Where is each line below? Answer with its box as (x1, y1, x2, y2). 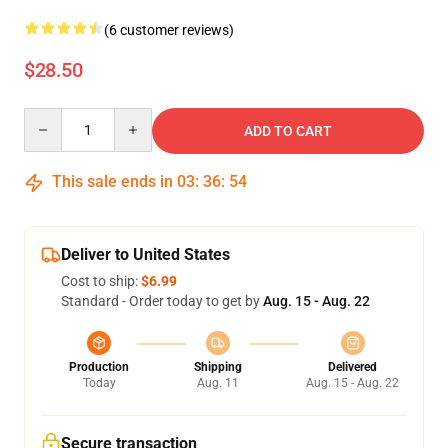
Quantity (23, 109, 78, 125)
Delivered (328, 360, 377, 374)
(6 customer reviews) (104, 22, 234, 38)
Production (69, 360, 129, 374)
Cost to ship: (61, 273, 141, 289)
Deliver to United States (61, 245, 230, 264)
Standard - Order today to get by (61, 293, 263, 309)
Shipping (193, 360, 242, 374)
